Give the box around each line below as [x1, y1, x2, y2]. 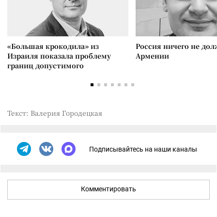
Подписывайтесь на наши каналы [89, 145, 197, 153]
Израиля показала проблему [7, 51, 111, 61]
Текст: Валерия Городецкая [7, 108, 102, 118]
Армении [136, 51, 169, 61]
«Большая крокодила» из [7, 41, 99, 51]
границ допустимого [7, 61, 84, 70]
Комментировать [81, 185, 136, 193]
